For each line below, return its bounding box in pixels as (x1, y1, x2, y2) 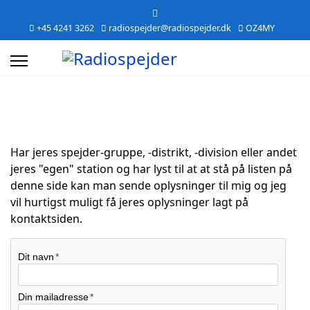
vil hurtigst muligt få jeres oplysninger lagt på (10, 194, 248, 210)
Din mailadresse (18, 291, 89, 302)
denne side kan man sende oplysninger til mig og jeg (10, 178, 286, 193)
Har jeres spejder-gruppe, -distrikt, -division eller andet (10, 145, 297, 160)
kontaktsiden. (10, 211, 82, 226)
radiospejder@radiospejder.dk (108, 22, 231, 34)
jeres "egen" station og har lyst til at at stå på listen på (10, 161, 292, 176)
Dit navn (18, 251, 54, 262)
